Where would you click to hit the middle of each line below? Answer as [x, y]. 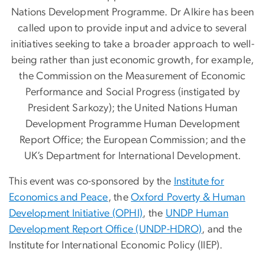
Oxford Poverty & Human [188, 197]
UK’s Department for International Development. [132, 156]
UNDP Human [197, 213]
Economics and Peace [59, 197]
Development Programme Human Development [132, 124]
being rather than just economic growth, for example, [132, 60]
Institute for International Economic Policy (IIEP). [116, 245]
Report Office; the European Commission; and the [132, 140]
